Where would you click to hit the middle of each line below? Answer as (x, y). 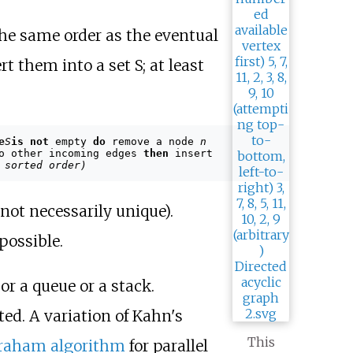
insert (190, 154)
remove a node (152, 142)
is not (30, 142)
